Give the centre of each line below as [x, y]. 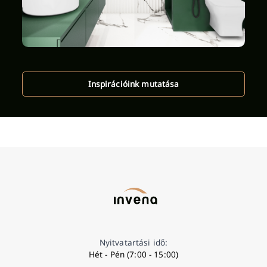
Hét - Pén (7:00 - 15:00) [133, 254]
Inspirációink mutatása [133, 83]
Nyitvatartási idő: [133, 243]
